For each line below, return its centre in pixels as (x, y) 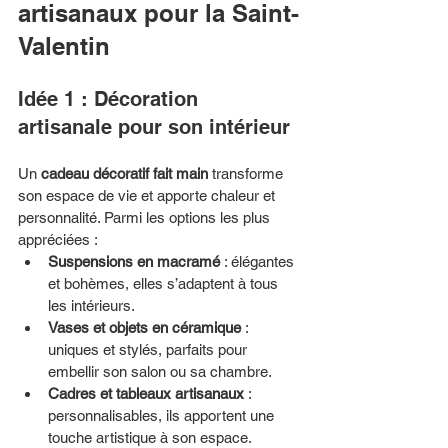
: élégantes (259, 261)
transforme (247, 173)
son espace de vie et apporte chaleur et (148, 195)
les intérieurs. (91, 305)
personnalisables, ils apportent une (163, 415)
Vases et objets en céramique (144, 327)
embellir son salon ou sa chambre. (160, 371)
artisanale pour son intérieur (154, 126)
